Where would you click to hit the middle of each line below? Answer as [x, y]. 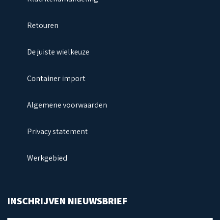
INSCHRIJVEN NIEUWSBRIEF [67, 201]
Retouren [43, 26]
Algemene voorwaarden [67, 105]
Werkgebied [47, 158]
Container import [56, 79]
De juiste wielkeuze [58, 52]
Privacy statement [57, 132]
